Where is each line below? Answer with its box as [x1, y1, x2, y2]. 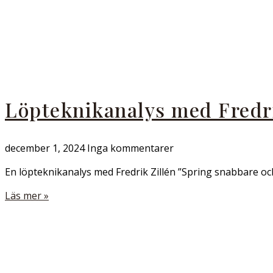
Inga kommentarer [87, 141, 174, 155]
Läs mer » [5, 189, 49, 202]
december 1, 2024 [5, 141, 87, 155]
